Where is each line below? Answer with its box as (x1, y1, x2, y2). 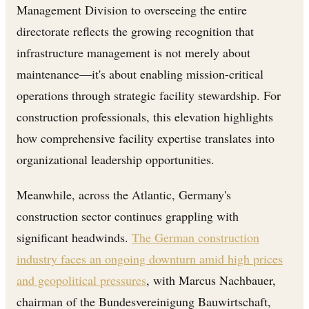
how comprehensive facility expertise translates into (17, 129, 275, 146)
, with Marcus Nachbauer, (146, 271, 276, 288)
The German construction (132, 228, 259, 246)
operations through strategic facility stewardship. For (17, 86, 281, 103)
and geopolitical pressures (17, 271, 146, 288)
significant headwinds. (17, 228, 132, 246)
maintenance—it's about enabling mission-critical (17, 65, 263, 82)
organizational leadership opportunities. (17, 150, 215, 168)
